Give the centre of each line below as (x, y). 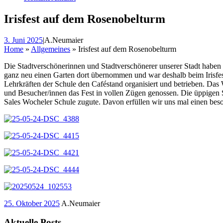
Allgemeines (51, 49)
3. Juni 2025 (23, 40)
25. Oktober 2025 (32, 203)
